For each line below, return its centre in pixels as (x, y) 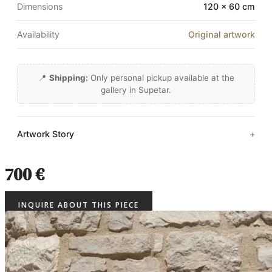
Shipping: (68, 77)
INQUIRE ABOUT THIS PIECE (79, 205)
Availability (38, 34)
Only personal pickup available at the (161, 77)
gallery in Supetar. (136, 90)
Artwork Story (46, 134)
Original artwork (222, 34)
